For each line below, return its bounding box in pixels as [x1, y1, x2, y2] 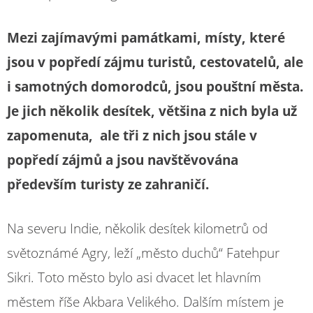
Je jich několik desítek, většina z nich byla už [7, 101, 297, 120]
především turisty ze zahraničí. [7, 175, 209, 194]
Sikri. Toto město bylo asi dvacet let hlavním [7, 268, 261, 286]
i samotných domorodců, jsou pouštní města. [7, 77, 303, 96]
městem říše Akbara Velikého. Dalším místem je [7, 293, 284, 311]
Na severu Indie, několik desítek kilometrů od [7, 219, 268, 238]
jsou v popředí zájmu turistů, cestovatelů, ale [7, 52, 303, 71]
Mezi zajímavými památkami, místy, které [7, 28, 285, 47]
